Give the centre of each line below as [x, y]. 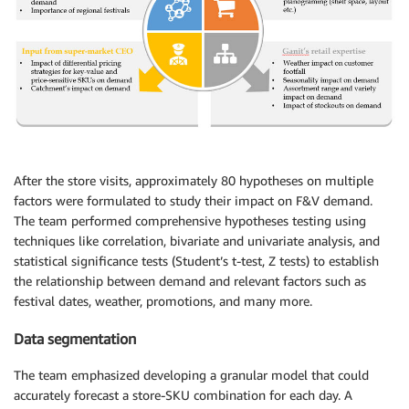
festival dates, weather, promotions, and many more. [163, 301]
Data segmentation [75, 338]
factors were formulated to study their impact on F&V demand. [193, 201]
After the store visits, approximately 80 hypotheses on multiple [194, 181]
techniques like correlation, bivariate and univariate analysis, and [197, 241]
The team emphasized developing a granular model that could [191, 374]
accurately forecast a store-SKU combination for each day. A [183, 394]
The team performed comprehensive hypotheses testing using [190, 221]
